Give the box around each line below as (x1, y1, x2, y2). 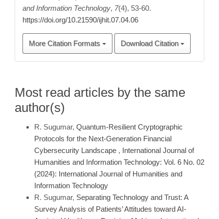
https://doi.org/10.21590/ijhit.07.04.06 (22, 16, 138, 24)
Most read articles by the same (15, 85, 185, 100)
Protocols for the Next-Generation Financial (34, 134, 172, 143)
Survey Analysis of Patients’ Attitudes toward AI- (34, 205, 186, 213)
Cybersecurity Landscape (34, 146, 118, 154)
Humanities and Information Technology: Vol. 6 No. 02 (34, 158, 204, 166)
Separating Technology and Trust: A (76, 193, 188, 201)
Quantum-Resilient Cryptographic (76, 123, 183, 131)
